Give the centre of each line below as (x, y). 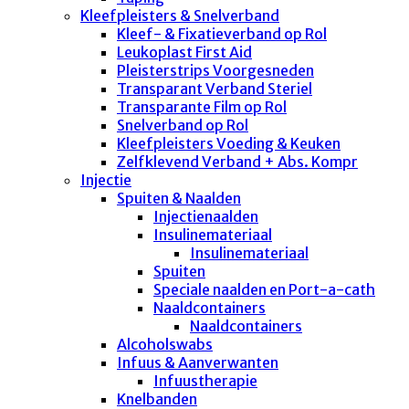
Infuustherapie (205, 380)
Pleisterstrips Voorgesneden (215, 70)
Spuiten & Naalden (179, 198)
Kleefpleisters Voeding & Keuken (229, 143)
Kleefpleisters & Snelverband (180, 15)
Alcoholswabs (165, 344)
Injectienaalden (206, 216)
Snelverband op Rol (183, 125)
